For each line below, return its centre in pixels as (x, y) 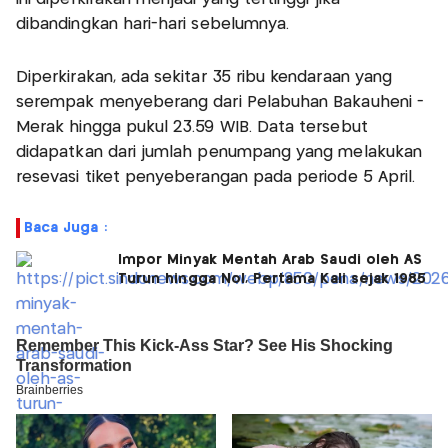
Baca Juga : (65, 227)
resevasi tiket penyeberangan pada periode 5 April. (216, 177)
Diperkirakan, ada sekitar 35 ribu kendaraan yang (204, 77)
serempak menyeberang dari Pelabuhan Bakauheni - (220, 102)
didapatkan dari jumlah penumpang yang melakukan (219, 152)
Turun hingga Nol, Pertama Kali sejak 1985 (272, 278)
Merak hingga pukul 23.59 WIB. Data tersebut (192, 127)
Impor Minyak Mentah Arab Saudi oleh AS (270, 259)
